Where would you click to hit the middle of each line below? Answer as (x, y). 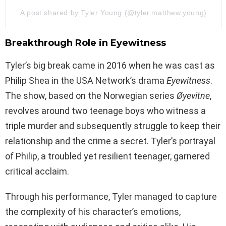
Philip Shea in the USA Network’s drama (86, 81)
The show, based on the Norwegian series (91, 96)
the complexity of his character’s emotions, (93, 212)
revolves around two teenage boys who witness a (105, 111)
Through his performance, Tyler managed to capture (111, 197)
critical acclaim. (37, 172)
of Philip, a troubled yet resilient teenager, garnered (107, 156)
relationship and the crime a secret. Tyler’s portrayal (110, 141)
